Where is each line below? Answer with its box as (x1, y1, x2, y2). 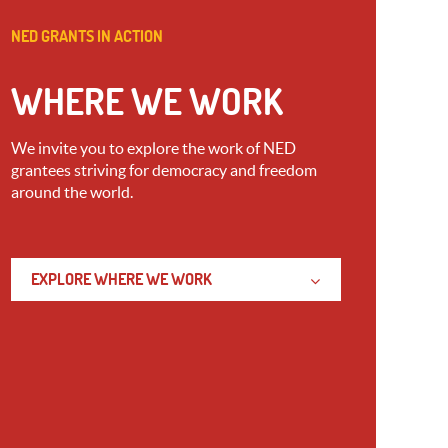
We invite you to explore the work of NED (11, 138, 296, 157)
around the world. (11, 182, 133, 201)
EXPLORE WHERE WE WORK (31, 268, 212, 289)
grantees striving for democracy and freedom (11, 160, 317, 179)
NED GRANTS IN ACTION (11, 25, 163, 46)
